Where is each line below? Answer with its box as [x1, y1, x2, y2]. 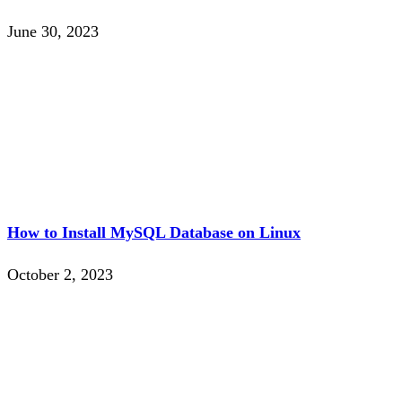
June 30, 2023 [7, 22, 99, 41]
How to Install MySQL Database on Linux [7, 223, 301, 242]
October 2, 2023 [7, 266, 113, 284]
